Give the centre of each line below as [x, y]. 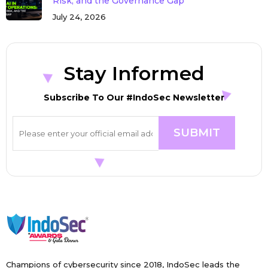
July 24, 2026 [79, 16]
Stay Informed [134, 73]
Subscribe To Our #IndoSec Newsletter [134, 97]
